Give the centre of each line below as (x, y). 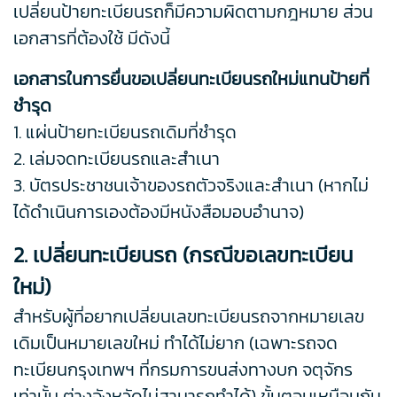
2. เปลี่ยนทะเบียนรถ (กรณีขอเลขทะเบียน (183, 255)
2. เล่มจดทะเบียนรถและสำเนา (117, 159)
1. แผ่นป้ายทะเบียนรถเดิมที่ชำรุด (125, 132)
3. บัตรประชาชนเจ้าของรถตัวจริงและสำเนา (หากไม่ (191, 186)
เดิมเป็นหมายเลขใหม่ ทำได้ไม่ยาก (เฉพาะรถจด (175, 343)
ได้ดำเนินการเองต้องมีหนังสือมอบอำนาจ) (159, 212)
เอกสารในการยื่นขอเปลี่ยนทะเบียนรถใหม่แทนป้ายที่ (191, 79)
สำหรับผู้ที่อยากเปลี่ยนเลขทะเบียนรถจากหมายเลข (189, 317)
